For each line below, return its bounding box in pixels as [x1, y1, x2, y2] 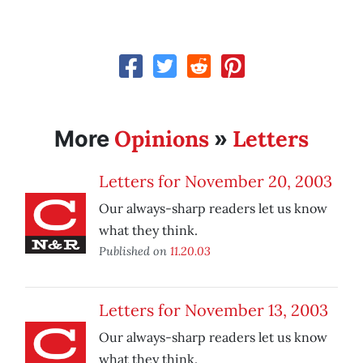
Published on [99, 243, 170, 259]
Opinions [114, 125, 209, 153]
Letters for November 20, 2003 [99, 171, 332, 192]
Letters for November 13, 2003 [99, 300, 328, 321]
